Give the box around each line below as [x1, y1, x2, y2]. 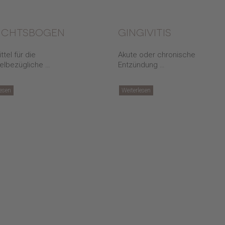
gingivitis [118, 25, 171, 39]
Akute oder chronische [118, 50, 195, 59]
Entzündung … [118, 60, 165, 69]
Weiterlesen [121, 87, 151, 94]
